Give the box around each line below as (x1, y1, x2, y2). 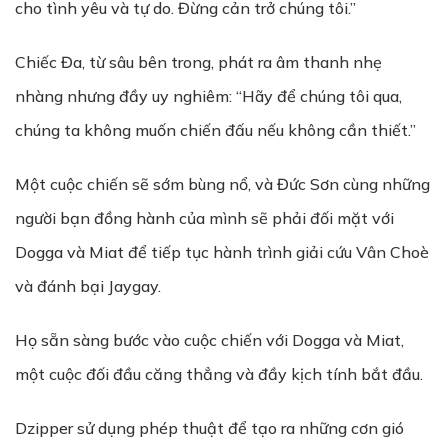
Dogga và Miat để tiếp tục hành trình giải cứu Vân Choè (15, 242, 429, 262)
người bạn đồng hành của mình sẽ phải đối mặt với (15, 208, 394, 228)
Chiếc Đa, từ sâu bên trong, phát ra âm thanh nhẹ (15, 52, 382, 72)
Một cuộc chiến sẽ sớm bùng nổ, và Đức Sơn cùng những (15, 174, 430, 194)
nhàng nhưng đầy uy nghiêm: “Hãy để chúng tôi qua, (15, 86, 402, 106)
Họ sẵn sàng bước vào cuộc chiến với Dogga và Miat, (15, 330, 404, 350)
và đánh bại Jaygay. (15, 276, 161, 296)
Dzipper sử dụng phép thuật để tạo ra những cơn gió (15, 418, 404, 438)
